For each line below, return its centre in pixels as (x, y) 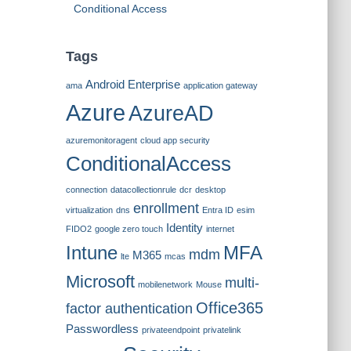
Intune (91, 253)
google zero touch (128, 229)
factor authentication (129, 309)
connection (86, 190)
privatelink (222, 330)
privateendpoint (170, 330)
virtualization (89, 210)
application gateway (220, 85)
